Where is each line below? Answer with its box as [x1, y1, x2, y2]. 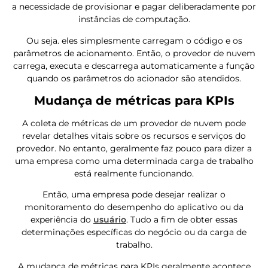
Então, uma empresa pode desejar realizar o [42, 189, 226, 200]
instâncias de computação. [78, 14, 190, 25]
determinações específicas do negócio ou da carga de [22, 227, 246, 238]
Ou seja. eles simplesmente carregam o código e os [26, 35, 242, 46]
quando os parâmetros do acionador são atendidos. [27, 72, 241, 84]
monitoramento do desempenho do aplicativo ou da [25, 202, 243, 213]
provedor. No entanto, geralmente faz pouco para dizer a [16, 143, 252, 154]
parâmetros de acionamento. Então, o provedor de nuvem [13, 47, 255, 59]
